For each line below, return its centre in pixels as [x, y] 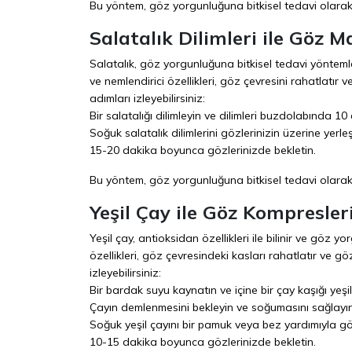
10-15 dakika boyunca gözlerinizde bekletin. [203, 341]
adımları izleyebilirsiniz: [147, 98]
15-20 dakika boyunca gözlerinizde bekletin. [203, 150]
